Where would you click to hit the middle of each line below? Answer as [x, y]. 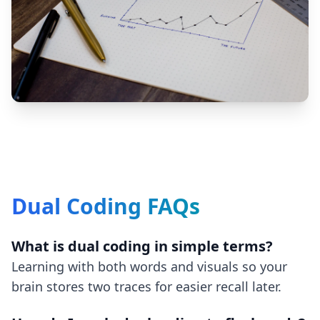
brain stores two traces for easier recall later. [146, 286]
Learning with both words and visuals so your [149, 266]
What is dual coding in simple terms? [142, 246]
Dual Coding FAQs [106, 206]
